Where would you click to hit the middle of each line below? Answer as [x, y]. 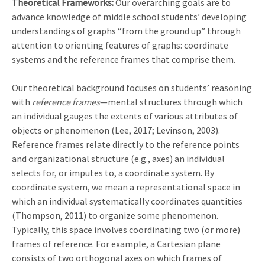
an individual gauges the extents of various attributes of [125, 116]
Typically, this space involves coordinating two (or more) [126, 229]
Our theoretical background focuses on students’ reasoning [132, 87]
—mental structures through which [171, 101]
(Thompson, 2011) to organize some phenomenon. [115, 215]
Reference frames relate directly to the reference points [126, 144]
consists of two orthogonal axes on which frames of [117, 258]
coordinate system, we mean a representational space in [126, 187]
